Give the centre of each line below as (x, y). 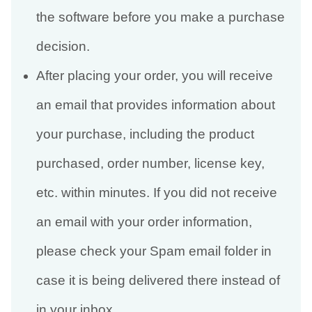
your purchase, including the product (145, 134)
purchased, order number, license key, (150, 164)
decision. (63, 47)
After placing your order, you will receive (154, 76)
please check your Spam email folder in (154, 251)
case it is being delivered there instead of (158, 281)
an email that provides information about (155, 105)
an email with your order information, (144, 222)
